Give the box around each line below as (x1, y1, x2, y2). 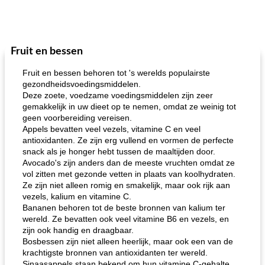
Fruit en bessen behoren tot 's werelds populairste (22, 68, 210, 77)
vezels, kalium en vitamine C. (22, 192, 131, 201)
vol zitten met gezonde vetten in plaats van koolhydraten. (22, 169, 235, 179)
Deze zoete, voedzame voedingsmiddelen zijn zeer (22, 91, 213, 100)
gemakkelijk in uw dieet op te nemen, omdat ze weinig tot (22, 102, 236, 111)
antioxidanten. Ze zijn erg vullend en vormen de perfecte (22, 135, 234, 145)
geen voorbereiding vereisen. (22, 113, 132, 122)
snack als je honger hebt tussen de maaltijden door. (22, 147, 215, 156)
